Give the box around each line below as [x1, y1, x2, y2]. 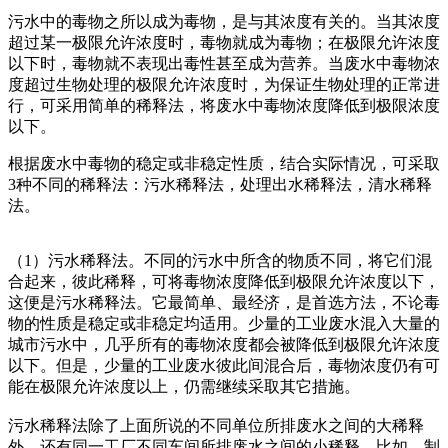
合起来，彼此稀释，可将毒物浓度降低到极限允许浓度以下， [8, 272, 440, 290]
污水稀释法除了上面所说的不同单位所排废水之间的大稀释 [8, 416, 424, 434]
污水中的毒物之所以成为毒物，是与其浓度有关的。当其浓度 [8, 12, 440, 30]
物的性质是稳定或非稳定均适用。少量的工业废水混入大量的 [8, 314, 440, 332]
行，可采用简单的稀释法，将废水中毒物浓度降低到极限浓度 [8, 96, 440, 114]
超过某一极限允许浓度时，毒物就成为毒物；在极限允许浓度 [8, 33, 440, 51]
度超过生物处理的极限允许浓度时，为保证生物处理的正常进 [8, 75, 440, 93]
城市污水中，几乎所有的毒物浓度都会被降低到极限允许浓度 [8, 335, 440, 353]
